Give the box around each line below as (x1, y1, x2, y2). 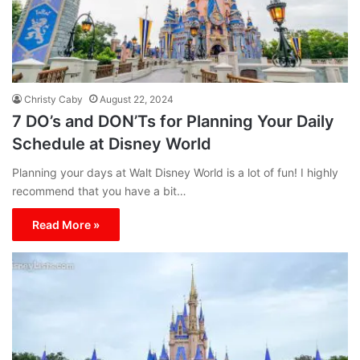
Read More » (32, 217, 100, 231)
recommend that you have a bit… (12, 183, 186, 198)
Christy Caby (24, 92, 83, 105)
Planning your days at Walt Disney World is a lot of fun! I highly (12, 165, 338, 179)
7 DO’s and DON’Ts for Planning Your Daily (12, 111, 334, 131)
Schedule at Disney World (12, 133, 211, 153)
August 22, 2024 (100, 92, 174, 105)
